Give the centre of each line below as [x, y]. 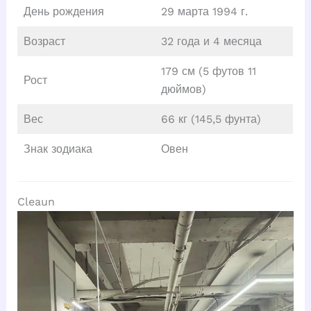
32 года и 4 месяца [211, 42]
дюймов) [183, 90]
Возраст [44, 42]
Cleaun [36, 202]
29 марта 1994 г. [204, 12]
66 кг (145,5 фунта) [211, 119]
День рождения [64, 12]
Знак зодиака [58, 149]
